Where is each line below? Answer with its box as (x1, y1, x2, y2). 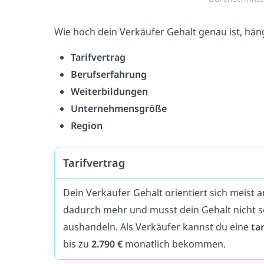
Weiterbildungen (71, 84, 148, 98)
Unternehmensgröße (71, 101, 167, 115)
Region (71, 118, 103, 132)
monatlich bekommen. (123, 237, 226, 250)
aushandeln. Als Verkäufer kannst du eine (63, 220, 251, 233)
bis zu (63, 237, 91, 250)
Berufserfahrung (71, 67, 147, 81)
